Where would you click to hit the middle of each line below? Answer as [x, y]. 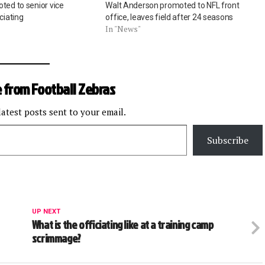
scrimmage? [56, 238]
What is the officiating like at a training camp [122, 225]
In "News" [123, 29]
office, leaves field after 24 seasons [169, 17]
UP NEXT [46, 212]
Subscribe [228, 140]
